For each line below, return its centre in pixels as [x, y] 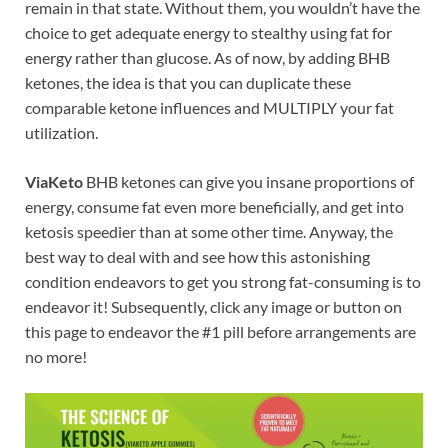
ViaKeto [54, 182]
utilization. [61, 133]
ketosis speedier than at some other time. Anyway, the [209, 232]
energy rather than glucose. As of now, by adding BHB [207, 58]
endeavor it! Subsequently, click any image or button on [213, 307]
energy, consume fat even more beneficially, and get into [214, 207]
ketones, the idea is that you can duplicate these [188, 83]
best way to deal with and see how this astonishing [197, 257]
